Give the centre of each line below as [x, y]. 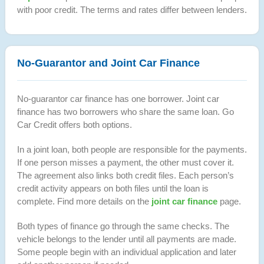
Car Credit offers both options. [74, 124]
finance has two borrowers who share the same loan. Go [125, 111]
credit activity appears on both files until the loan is [113, 188]
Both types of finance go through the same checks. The [123, 226]
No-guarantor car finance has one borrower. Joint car [118, 98]
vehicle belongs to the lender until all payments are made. [126, 239]
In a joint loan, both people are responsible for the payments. [132, 149]
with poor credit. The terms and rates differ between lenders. [132, 9]
